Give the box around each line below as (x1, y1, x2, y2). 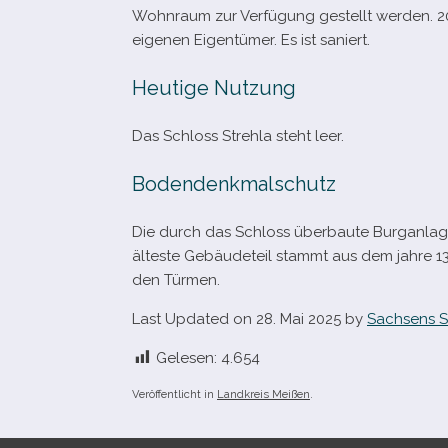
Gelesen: (156, 349, 217, 367)
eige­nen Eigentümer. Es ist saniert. (132, 31, 370, 49)
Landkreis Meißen (217, 387, 310, 401)
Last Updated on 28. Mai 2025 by (132, 310, 367, 328)
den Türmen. (132, 271, 220, 289)
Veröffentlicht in (132, 387, 217, 401)
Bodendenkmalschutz (132, 172, 336, 196)
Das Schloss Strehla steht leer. (132, 127, 344, 145)
